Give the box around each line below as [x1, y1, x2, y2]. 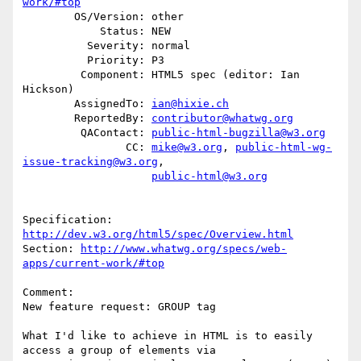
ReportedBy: [74, 112, 151, 125]
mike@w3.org [151, 141, 222, 154]
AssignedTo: [74, 98, 151, 110]
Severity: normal [23, 39, 87, 52]
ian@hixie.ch [151, 98, 229, 110]
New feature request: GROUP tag [23, 301, 216, 313]
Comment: [23, 286, 74, 299]
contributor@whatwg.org [151, 112, 293, 125]
